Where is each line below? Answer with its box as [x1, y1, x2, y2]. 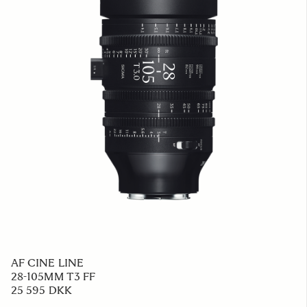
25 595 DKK [11, 284, 72, 297]
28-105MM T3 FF [11, 270, 96, 283]
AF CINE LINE [11, 256, 84, 269]
